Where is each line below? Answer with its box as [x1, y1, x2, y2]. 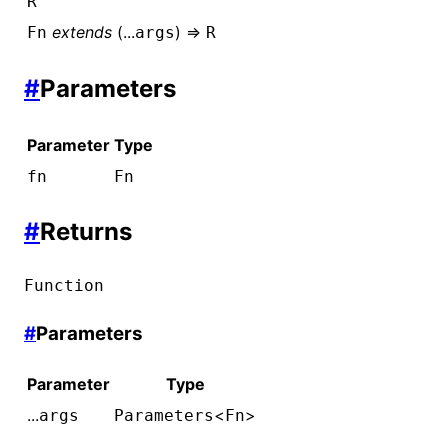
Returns [40, 217, 132, 247]
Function [24, 276, 104, 296]
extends [52, 21, 112, 42]
